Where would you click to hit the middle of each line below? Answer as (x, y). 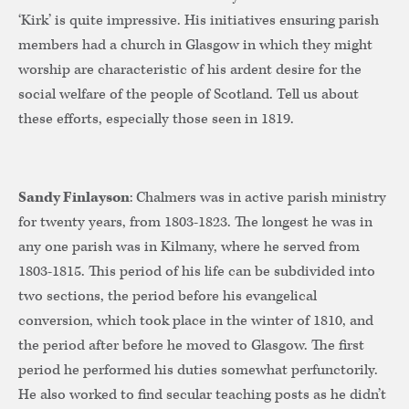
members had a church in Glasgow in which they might (195, 46)
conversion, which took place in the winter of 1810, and (196, 321)
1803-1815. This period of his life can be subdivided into (197, 272)
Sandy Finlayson (74, 198)
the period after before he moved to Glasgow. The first (191, 346)
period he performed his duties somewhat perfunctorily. (198, 371)
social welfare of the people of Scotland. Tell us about (189, 95)
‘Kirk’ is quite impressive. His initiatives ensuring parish (199, 21)
